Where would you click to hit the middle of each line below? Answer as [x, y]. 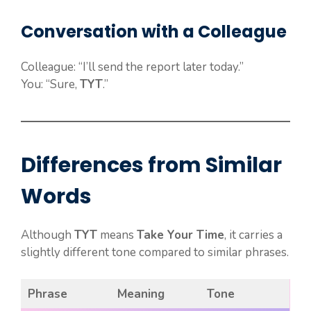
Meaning [141, 294]
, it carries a [253, 235]
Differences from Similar [151, 166]
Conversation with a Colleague [154, 32]
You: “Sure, [50, 85]
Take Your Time [180, 235]
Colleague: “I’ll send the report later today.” [132, 67]
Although [48, 235]
